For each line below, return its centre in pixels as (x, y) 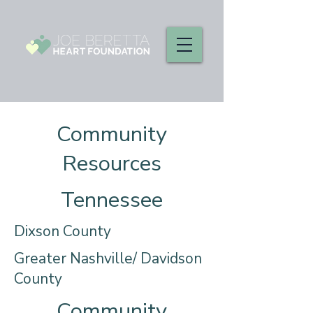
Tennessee (112, 200)
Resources (112, 163)
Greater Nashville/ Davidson (108, 259)
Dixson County (63, 231)
